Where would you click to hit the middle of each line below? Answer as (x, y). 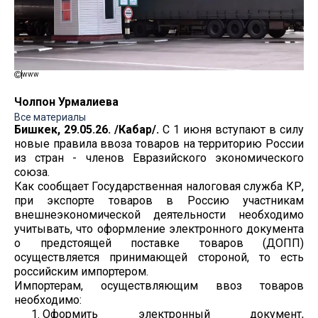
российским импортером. (81, 271)
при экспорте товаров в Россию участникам (159, 200)
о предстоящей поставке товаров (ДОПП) (159, 243)
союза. (32, 172)
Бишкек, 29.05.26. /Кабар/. (87, 129)
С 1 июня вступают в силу (231, 129)
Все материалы (50, 117)
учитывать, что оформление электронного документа (159, 229)
